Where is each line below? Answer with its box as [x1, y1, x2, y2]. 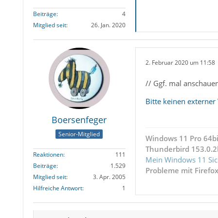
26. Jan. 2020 [91, 20, 126, 29]
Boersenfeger [52, 113, 107, 126]
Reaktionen [33, 150, 63, 159]
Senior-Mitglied [58, 130, 100, 139]
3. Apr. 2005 [92, 173, 126, 182]
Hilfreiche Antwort [33, 184, 82, 193]
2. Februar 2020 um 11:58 [145, 58, 215, 67]
